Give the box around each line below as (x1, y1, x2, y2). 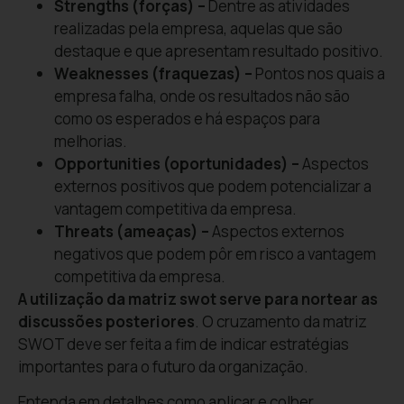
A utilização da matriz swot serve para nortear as (18, 288, 378, 309)
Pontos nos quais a (252, 62, 385, 84)
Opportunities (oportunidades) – (54, 152, 299, 174)
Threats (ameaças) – (54, 220, 209, 242)
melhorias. (54, 130, 127, 151)
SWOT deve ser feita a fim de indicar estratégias (18, 333, 349, 354)
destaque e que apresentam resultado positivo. (54, 40, 383, 61)
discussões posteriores (18, 310, 195, 332)
